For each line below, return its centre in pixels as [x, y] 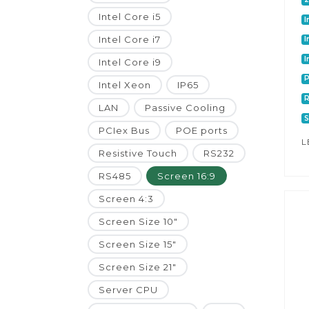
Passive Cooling [185, 108]
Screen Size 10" [138, 222]
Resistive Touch [138, 153]
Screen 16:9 [187, 176]
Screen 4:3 [126, 199]
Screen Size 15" [138, 245]
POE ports [202, 131]
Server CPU [128, 290]
